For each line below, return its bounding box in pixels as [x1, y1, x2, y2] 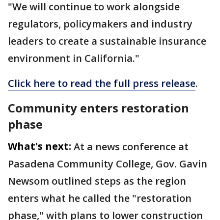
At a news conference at [74, 139, 189, 153]
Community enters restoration [8, 99, 189, 116]
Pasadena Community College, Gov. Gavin [8, 157, 207, 170]
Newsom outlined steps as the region [8, 174, 186, 188]
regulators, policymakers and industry [8, 17, 192, 30]
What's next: [8, 139, 71, 153]
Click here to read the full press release [8, 76, 195, 90]
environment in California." [8, 51, 139, 65]
